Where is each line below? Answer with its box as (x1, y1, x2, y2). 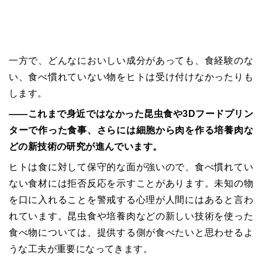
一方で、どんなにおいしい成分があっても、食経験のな (9, 55, 253, 65)
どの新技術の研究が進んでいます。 (9, 141, 163, 151)
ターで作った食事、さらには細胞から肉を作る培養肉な (9, 125, 253, 135)
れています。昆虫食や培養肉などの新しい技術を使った (9, 211, 253, 221)
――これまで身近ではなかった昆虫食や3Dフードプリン (9, 108, 253, 119)
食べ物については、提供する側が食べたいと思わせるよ (9, 227, 253, 237)
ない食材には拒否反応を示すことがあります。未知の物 (9, 178, 253, 188)
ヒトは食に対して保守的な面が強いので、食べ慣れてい (9, 161, 253, 172)
